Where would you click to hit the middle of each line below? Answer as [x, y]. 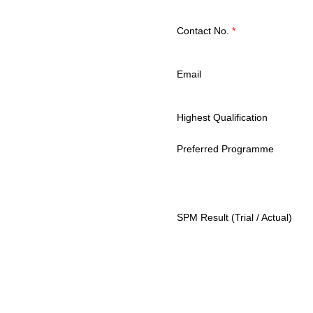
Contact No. [204, 31]
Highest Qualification [222, 118]
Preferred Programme [225, 149]
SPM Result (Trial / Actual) [234, 218]
